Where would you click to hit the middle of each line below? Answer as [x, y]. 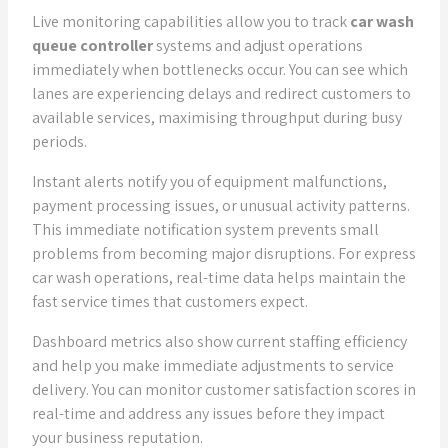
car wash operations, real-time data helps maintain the [219, 277]
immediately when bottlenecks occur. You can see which [220, 69]
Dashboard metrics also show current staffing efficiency [219, 341]
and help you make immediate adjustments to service [213, 365]
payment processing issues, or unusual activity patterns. [221, 205]
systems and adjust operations [258, 45]
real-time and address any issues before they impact [208, 413]
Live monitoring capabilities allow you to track [191, 21]
